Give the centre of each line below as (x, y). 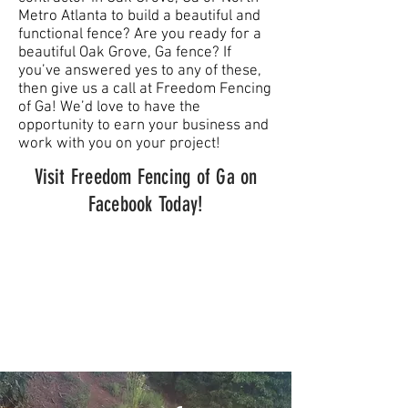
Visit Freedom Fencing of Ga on (146, 177)
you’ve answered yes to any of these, (140, 71)
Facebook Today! (146, 204)
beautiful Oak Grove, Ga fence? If (125, 53)
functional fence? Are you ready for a (140, 35)
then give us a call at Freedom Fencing (145, 89)
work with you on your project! (119, 144)
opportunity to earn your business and (143, 126)
